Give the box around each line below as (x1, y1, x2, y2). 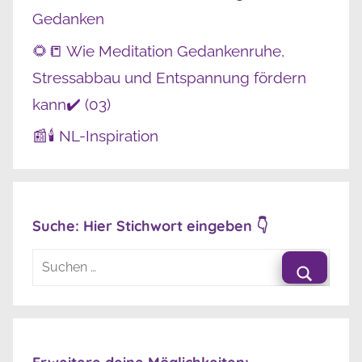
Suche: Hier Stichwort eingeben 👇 (32, 216, 267, 235)
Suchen (32, 250, 77, 267)
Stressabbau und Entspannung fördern (32, 68, 306, 86)
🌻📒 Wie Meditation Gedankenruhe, (32, 41, 284, 60)
